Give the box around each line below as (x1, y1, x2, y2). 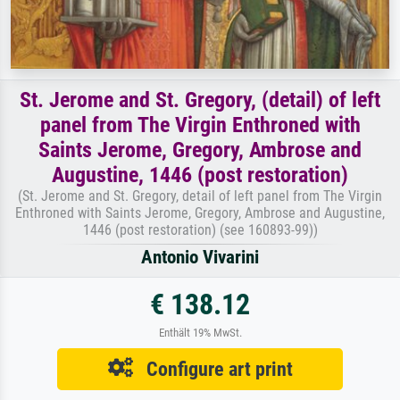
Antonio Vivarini (141, 246, 259, 268)
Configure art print (132, 356, 293, 380)
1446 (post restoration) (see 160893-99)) (82, 221, 318, 238)
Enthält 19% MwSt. (158, 325, 242, 339)
